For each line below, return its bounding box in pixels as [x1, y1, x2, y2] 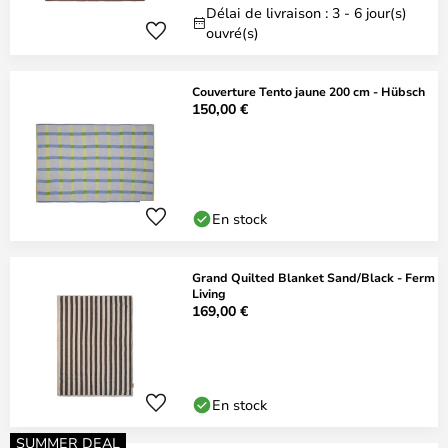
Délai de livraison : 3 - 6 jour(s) [206, 3, 407, 22]
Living [192, 285, 226, 301]
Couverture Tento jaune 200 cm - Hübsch [192, 83, 425, 99]
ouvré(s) [206, 23, 259, 42]
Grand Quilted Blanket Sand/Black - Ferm [192, 269, 435, 285]
